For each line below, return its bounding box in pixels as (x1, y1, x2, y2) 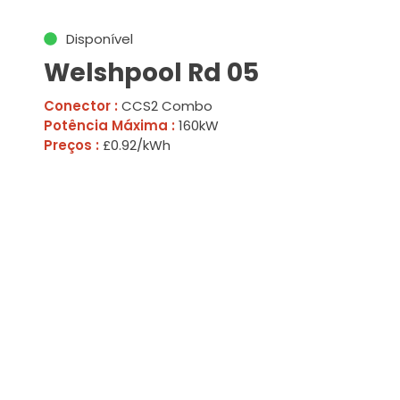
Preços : (43, 136, 99, 154)
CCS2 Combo (117, 96, 212, 115)
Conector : (43, 96, 118, 115)
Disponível (65, 29, 133, 48)
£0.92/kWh (98, 136, 171, 154)
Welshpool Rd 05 (43, 55, 259, 90)
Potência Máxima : (43, 116, 175, 135)
